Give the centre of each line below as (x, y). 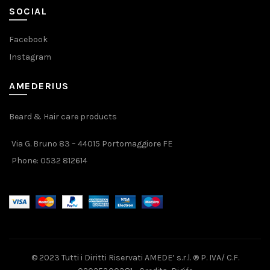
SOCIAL (28, 11)
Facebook (28, 39)
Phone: (26, 161)
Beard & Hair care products (63, 117)
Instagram (30, 57)
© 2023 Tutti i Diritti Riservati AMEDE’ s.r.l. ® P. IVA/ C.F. (135, 257)
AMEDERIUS (39, 86)
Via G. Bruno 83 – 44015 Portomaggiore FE (92, 144)
